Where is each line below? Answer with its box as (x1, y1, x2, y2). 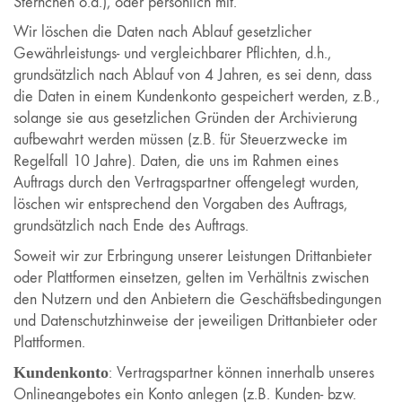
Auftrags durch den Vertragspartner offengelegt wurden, (13, 173, 359, 192)
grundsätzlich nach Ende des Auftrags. (13, 216, 249, 235)
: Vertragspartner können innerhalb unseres (109, 363, 374, 382)
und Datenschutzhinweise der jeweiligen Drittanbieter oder (13, 310, 377, 330)
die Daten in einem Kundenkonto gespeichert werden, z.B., (13, 87, 380, 106)
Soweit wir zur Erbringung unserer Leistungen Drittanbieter (13, 246, 371, 266)
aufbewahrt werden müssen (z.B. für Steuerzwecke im (13, 130, 347, 149)
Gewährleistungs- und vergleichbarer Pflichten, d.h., (13, 44, 331, 63)
